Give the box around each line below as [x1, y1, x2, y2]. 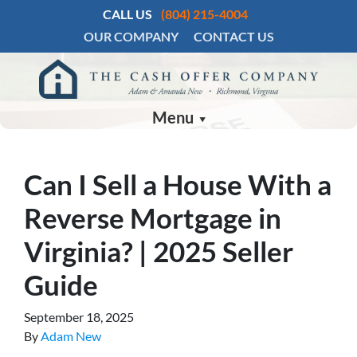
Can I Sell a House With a [24, 167, 331, 202]
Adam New [41, 328, 101, 344]
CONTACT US [193, 29, 274, 44]
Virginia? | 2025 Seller [24, 234, 293, 269]
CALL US [103, 6, 152, 22]
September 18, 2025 [24, 309, 134, 325]
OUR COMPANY [83, 29, 178, 44]
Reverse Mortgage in [24, 201, 281, 235]
